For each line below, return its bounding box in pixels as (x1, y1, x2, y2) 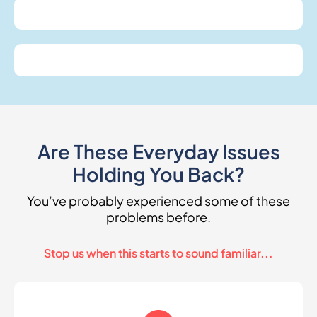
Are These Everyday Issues (37, 139, 280, 163)
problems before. (106, 209, 211, 225)
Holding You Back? (72, 162, 245, 186)
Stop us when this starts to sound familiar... (44, 246, 273, 260)
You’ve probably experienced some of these (27, 192, 290, 209)
